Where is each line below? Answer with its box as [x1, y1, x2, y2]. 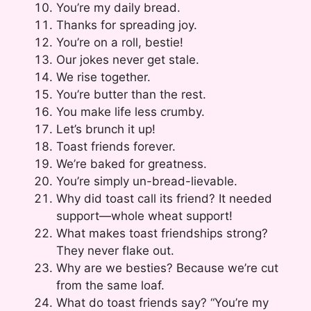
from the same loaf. [56, 278, 165, 292]
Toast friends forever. [56, 139, 176, 153]
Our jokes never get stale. [56, 52, 199, 67]
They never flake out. [56, 243, 174, 258]
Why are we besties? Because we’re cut [56, 260, 278, 275]
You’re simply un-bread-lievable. [56, 174, 237, 188]
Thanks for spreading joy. [56, 17, 197, 32]
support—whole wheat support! [56, 208, 233, 223]
